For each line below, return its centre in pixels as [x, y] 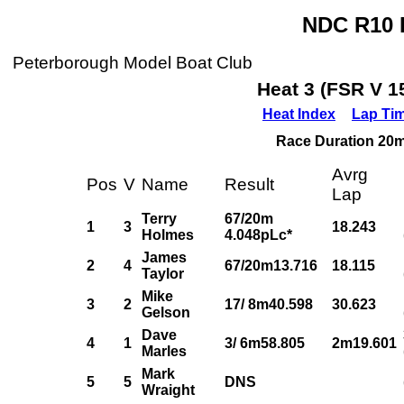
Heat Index [299, 114]
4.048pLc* [258, 235]
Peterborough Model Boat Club [133, 63]
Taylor [163, 274]
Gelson [166, 312]
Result [249, 184]
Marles [164, 351]
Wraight [168, 390]
